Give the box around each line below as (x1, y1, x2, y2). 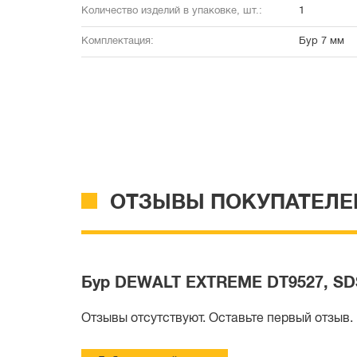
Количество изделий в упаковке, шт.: (81, 6, 262, 16)
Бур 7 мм (298, 37, 344, 46)
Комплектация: (81, 37, 154, 46)
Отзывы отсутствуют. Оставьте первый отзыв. (81, 313, 353, 324)
